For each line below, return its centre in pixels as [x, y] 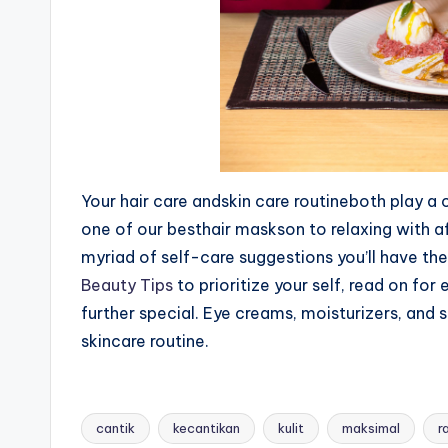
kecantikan [206, 427]
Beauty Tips [127, 284]
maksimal [371, 427]
